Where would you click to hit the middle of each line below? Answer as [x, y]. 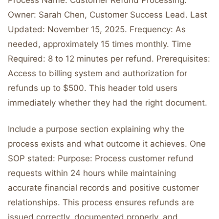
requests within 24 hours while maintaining [92, 173]
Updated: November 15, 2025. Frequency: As [97, 29]
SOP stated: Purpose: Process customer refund [101, 158]
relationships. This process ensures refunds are [101, 202]
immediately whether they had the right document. [108, 103]
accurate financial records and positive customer [103, 188]
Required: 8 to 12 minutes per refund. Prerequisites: [109, 59]
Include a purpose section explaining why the [96, 129]
